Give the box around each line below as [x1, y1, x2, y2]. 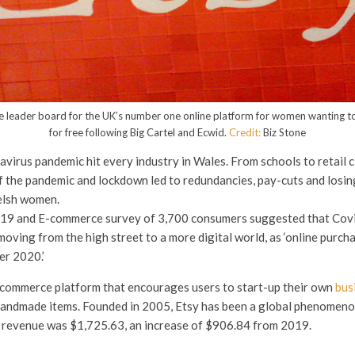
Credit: [229, 125, 261, 139]
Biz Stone [261, 125, 306, 139]
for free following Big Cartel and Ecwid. [49, 125, 229, 139]
